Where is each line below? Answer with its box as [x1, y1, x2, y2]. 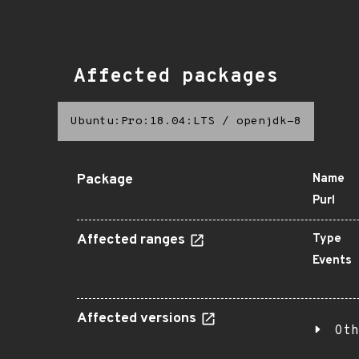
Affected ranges [77, 232, 188, 249]
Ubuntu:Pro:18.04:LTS [71, 115, 215, 128]
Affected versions [77, 310, 200, 328]
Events [313, 253, 352, 268]
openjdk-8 [236, 115, 301, 128]
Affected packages [74, 65, 278, 89]
